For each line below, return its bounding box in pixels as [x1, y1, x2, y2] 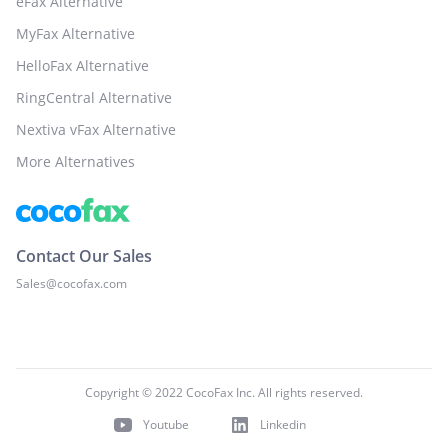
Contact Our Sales [16, 244, 152, 267]
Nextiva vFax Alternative [16, 119, 176, 139]
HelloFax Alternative [16, 55, 149, 75]
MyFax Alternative [16, 23, 135, 43]
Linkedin [260, 415, 306, 433]
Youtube [143, 415, 189, 433]
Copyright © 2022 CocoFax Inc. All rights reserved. [85, 383, 363, 401]
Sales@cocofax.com [16, 274, 127, 292]
